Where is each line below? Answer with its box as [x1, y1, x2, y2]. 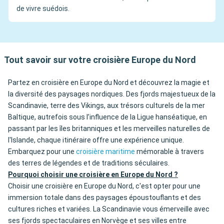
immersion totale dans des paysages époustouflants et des [8, 193, 201, 202]
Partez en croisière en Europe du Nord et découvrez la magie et [8, 78, 209, 87]
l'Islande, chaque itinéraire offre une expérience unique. [8, 136, 184, 144]
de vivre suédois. [16, 4, 69, 13]
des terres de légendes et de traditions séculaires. [8, 159, 169, 167]
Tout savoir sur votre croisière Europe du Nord [4, 54, 196, 65]
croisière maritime [76, 147, 135, 156]
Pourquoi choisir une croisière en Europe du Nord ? [8, 170, 178, 179]
